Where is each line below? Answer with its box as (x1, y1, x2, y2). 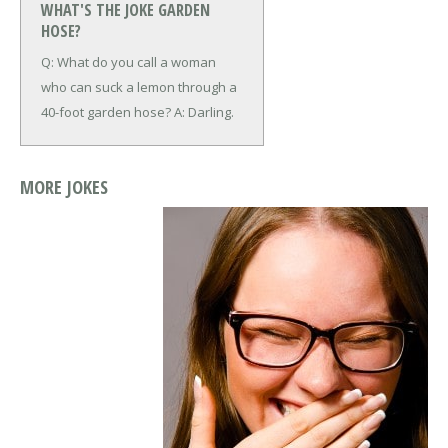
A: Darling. (174, 102, 234, 121)
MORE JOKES (20, 174, 108, 200)
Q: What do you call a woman (41, 52, 216, 71)
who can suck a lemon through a (41, 77, 237, 96)
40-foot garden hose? (41, 102, 174, 121)
